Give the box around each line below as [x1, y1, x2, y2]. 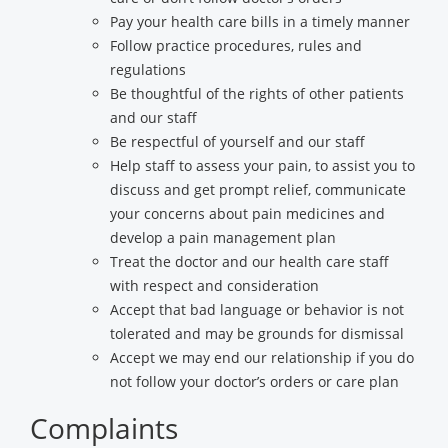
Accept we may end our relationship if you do [110, 348, 414, 367]
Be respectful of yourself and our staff [110, 132, 365, 151]
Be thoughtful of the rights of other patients [110, 84, 404, 103]
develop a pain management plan [110, 228, 336, 247]
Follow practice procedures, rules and [110, 36, 362, 55]
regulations [110, 60, 186, 79]
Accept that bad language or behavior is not [110, 300, 404, 319]
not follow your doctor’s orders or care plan [110, 372, 399, 391]
